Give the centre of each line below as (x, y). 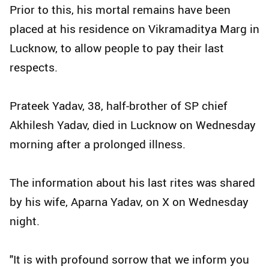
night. (25, 221)
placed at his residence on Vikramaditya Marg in (134, 29)
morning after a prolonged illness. (98, 144)
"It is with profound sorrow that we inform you (129, 260)
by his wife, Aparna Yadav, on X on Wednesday (129, 202)
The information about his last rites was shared (132, 183)
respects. (34, 68)
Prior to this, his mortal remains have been (120, 10)
